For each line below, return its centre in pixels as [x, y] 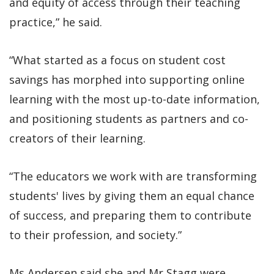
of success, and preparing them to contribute [130, 215]
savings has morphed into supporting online [127, 79]
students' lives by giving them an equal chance [132, 195]
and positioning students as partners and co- [129, 118]
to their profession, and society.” [95, 235]
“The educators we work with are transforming [133, 176]
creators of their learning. [77, 138]
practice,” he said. [56, 22]
